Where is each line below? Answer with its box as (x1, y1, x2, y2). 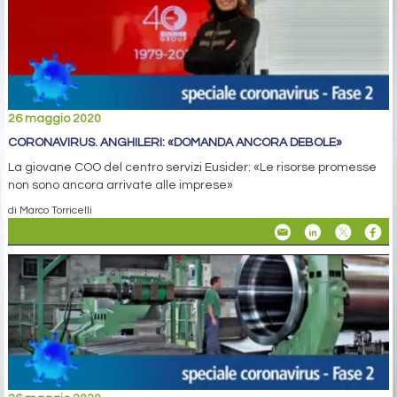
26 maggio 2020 (8, 113, 101, 126)
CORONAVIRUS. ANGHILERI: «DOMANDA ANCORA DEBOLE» (8, 136, 342, 150)
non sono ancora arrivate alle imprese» (8, 179, 233, 192)
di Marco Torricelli (8, 205, 92, 216)
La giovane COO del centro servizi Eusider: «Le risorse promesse (8, 161, 377, 175)
